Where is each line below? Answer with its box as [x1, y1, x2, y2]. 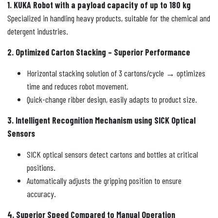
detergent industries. [7, 25, 68, 36]
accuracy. [27, 188, 56, 199]
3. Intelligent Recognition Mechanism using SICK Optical [7, 114, 196, 126]
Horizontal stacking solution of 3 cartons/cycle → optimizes [27, 67, 205, 78]
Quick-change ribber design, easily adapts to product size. [27, 93, 197, 105]
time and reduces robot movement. [27, 80, 128, 91]
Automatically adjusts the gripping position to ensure [27, 175, 182, 186]
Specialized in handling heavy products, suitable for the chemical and [7, 12, 210, 23]
